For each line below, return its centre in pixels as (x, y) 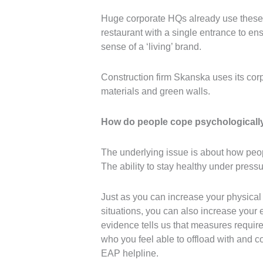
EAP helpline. (130, 253)
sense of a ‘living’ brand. (151, 47)
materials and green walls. (156, 91)
